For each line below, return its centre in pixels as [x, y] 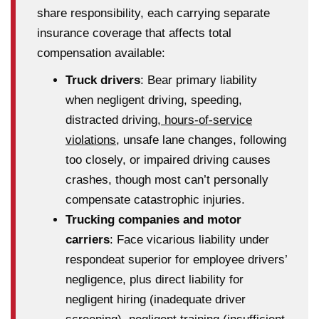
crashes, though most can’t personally [167, 179]
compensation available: [101, 53]
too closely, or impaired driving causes [168, 159]
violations [91, 140]
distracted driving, [113, 120]
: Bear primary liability [199, 80]
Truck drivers [103, 80]
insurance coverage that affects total [134, 33]
